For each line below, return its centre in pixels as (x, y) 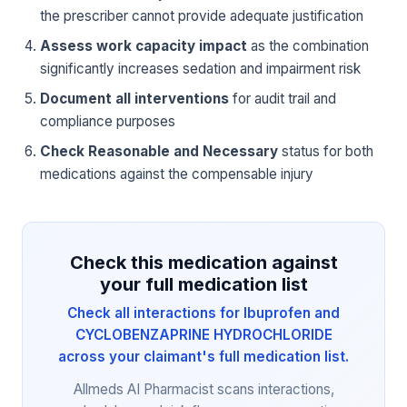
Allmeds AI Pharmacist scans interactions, (203, 390)
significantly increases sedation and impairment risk (200, 69)
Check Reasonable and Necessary (159, 152)
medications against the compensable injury (177, 174)
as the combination (308, 46)
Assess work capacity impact (144, 46)
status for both (326, 152)
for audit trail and (283, 99)
